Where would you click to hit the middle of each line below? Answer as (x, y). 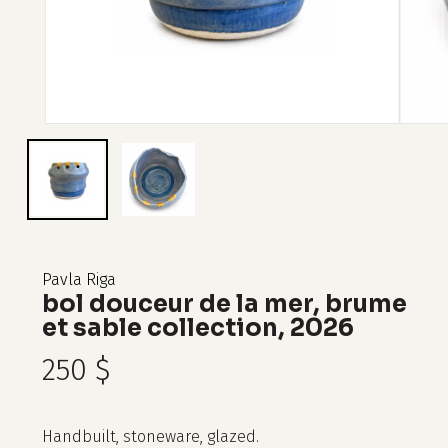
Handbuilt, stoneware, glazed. (150, 436)
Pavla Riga (78, 279)
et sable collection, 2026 (197, 327)
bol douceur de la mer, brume (224, 303)
